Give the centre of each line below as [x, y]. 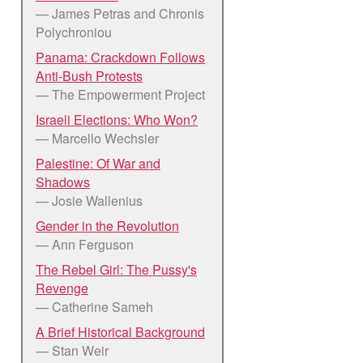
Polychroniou [74, 32]
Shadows [63, 181]
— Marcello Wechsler [97, 138]
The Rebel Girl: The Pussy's [116, 269]
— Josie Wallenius [89, 200]
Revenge [62, 288]
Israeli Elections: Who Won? [117, 119]
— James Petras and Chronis [120, 13]
